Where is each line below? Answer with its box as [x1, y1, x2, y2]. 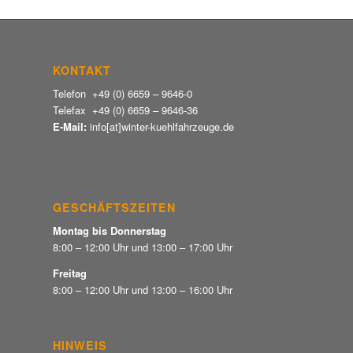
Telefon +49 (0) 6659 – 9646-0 [53, 86, 192, 102]
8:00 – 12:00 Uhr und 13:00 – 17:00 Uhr [53, 240, 232, 255]
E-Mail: [53, 119, 90, 135]
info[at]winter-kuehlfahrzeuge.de [90, 119, 234, 135]
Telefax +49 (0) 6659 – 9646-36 [53, 102, 198, 118]
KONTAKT [53, 62, 111, 79]
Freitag [53, 265, 87, 281]
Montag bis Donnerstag [53, 223, 166, 239]
